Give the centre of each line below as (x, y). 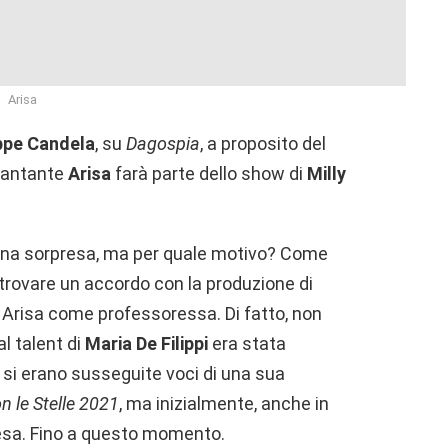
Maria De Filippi (146, 344)
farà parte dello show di (209, 174)
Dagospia (163, 144)
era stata (247, 344)
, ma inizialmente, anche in (224, 404)
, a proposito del (263, 144)
